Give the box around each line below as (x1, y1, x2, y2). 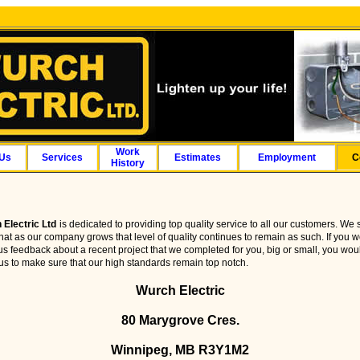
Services (42, 152, 83, 163)
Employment (258, 152, 316, 163)
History (111, 157, 145, 169)
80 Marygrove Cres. (121, 313, 239, 327)
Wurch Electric (135, 284, 225, 297)
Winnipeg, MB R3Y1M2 (111, 343, 249, 357)
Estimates (174, 152, 221, 163)
